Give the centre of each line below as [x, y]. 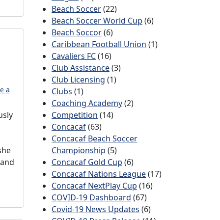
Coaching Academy [87, 103]
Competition [75, 115]
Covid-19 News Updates [96, 209]
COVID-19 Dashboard [91, 197]
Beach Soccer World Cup [97, 21]
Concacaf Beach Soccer [95, 138]
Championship [79, 150]
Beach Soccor [77, 32]
